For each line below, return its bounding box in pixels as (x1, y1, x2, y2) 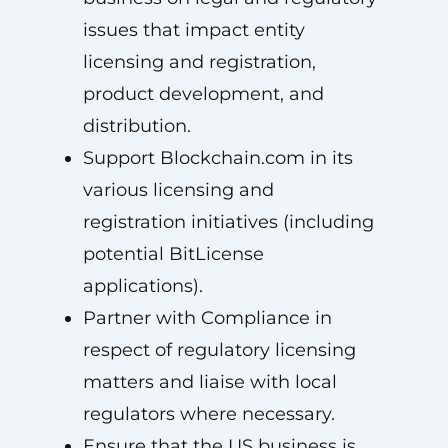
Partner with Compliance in (82, 307, 332, 329)
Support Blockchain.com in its (82, 147, 353, 169)
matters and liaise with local (82, 371, 337, 393)
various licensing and (82, 179, 274, 201)
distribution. (82, 115, 191, 137)
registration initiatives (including (82, 211, 374, 233)
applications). (82, 275, 203, 297)
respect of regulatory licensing (82, 339, 356, 361)
